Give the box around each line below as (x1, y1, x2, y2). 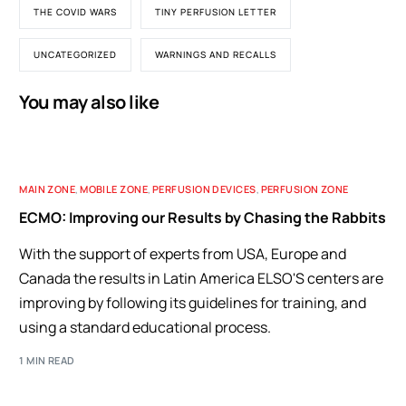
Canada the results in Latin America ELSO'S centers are (19, 268, 384, 288)
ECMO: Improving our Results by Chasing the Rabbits (19, 208, 387, 227)
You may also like (19, 90, 159, 114)
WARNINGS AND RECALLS (155, 48, 277, 61)
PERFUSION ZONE (260, 182, 349, 196)
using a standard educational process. (19, 317, 272, 337)
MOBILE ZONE (80, 182, 149, 196)
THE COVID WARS (34, 5, 118, 18)
